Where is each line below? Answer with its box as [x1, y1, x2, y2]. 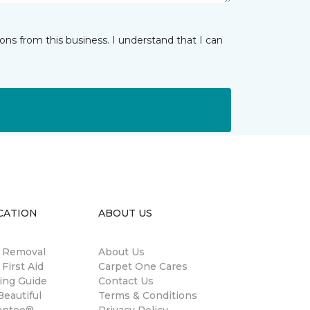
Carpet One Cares [98, 260, 188, 273]
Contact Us [98, 275, 154, 288]
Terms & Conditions [98, 289, 197, 302]
